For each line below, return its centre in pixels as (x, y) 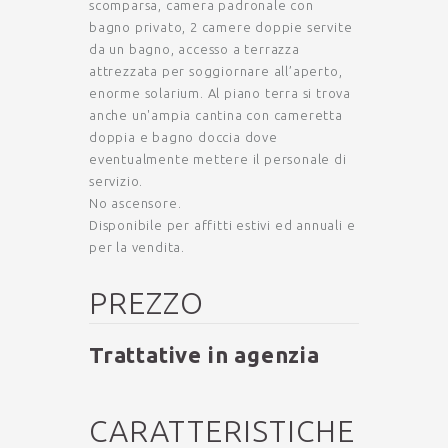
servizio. (118, 180)
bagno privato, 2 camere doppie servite (221, 26)
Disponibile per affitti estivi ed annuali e (222, 224)
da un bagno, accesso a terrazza (194, 48)
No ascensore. (135, 202)
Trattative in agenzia (204, 354)
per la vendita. (137, 246)
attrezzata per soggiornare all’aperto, (216, 70)
